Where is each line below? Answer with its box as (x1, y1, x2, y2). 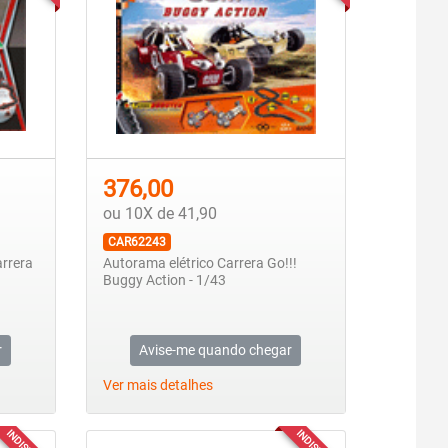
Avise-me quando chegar (139, 342, 293, 359)
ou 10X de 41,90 (102, 204, 217, 224)
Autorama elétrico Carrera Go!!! (102, 255, 297, 273)
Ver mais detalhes (102, 377, 213, 395)
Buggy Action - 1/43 (102, 272, 226, 290)
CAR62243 (107, 235, 166, 250)
